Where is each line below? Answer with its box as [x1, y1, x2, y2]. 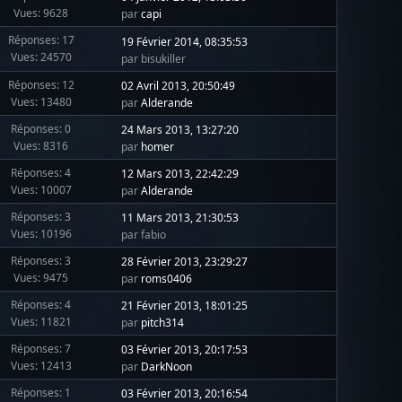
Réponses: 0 [11, 120, 72, 136]
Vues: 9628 [13, 4, 69, 21]
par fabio [121, 227, 167, 243]
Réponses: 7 [11, 340, 72, 356]
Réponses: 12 [7, 76, 74, 92]
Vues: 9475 [13, 269, 69, 285]
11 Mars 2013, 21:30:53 [121, 210, 240, 226]
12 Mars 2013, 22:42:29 [121, 166, 240, 182]
